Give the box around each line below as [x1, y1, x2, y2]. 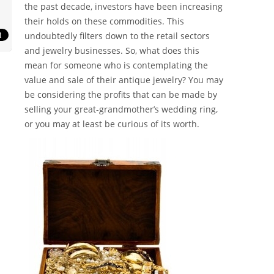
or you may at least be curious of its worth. [24, 118, 199, 130]
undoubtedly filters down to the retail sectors [24, 30, 210, 42]
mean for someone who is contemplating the [24, 59, 208, 72]
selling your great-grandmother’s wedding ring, [24, 103, 218, 116]
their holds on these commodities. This [24, 15, 184, 28]
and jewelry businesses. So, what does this [24, 45, 199, 57]
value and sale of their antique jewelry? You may [24, 74, 223, 86]
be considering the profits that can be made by [24, 89, 217, 101]
